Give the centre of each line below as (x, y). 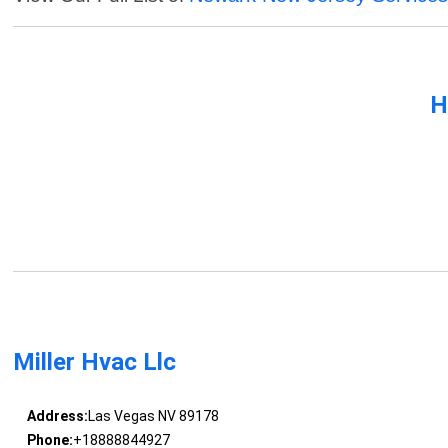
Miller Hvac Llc (95, 362)
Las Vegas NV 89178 (153, 416)
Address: (57, 416)
